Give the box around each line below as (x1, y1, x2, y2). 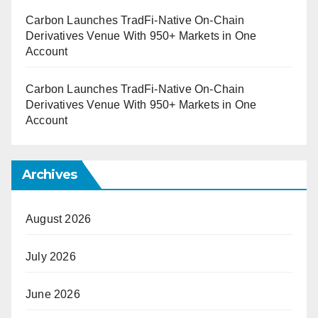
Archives (22, 167, 77, 183)
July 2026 (26, 251, 76, 263)
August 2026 (26, 213, 92, 226)
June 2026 (26, 288, 80, 301)
